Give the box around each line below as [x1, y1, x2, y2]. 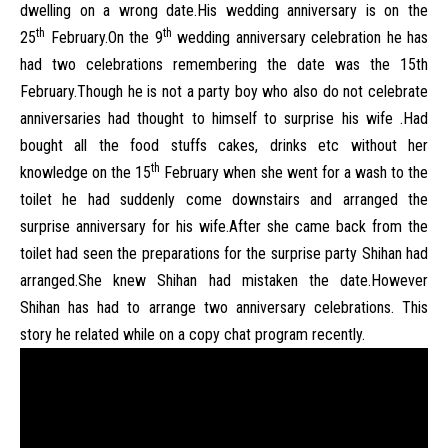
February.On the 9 [45, 28, 163, 47]
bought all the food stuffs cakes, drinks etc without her [20, 136, 428, 155]
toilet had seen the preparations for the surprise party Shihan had [20, 244, 428, 263]
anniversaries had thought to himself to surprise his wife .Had [20, 109, 428, 128]
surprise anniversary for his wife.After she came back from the [20, 217, 428, 236]
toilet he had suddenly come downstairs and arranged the [20, 190, 428, 209]
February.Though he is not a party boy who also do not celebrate [20, 82, 428, 101]
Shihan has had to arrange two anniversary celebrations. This [20, 298, 428, 317]
